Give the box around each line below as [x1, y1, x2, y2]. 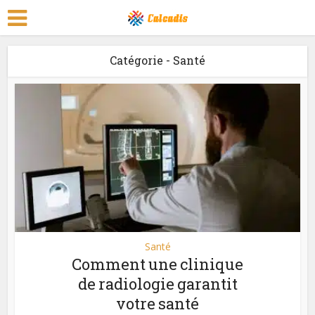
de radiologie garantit [77, 273, 238, 294]
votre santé [116, 292, 199, 314]
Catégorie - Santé [110, 53, 205, 67]
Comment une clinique [72, 253, 243, 274]
